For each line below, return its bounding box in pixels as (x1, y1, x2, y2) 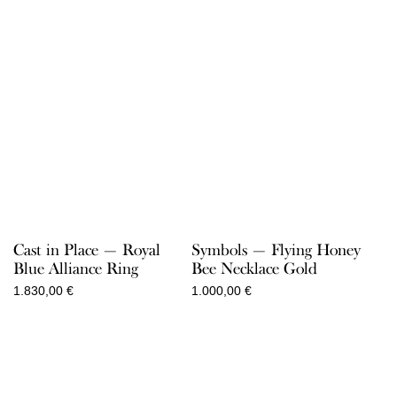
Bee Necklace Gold (191, 258, 317, 278)
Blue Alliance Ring (13, 258, 138, 278)
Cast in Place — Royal (13, 239, 160, 260)
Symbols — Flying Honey (191, 239, 361, 260)
